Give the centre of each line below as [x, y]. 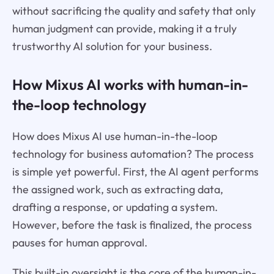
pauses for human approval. [80, 243]
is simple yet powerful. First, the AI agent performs [135, 172]
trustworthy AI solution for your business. [112, 46]
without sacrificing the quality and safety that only [134, 11]
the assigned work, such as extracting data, [117, 190]
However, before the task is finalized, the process [132, 225]
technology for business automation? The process [133, 154]
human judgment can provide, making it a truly [124, 29]
